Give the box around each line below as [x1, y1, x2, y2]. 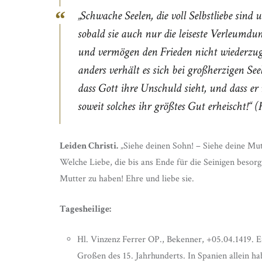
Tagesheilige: [60, 202, 111, 215]
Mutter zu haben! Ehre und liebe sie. [60, 172, 194, 185]
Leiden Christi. [60, 139, 118, 152]
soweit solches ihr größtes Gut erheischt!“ [78, 98, 255, 114]
